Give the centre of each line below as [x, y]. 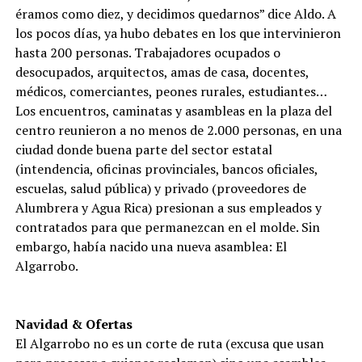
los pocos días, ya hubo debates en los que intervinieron [178, 33]
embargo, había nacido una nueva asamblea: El [151, 246]
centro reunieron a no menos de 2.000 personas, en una [178, 130]
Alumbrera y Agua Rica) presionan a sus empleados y [168, 208]
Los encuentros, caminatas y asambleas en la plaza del [173, 111]
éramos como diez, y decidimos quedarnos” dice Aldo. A [175, 14]
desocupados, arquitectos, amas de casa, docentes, [162, 72]
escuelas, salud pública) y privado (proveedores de [160, 188]
